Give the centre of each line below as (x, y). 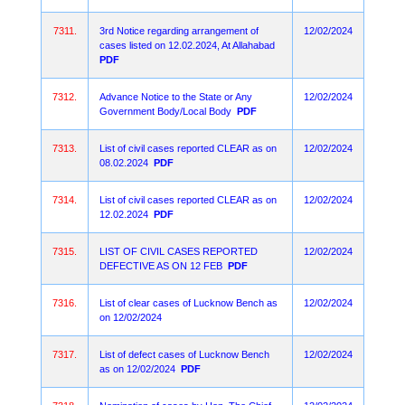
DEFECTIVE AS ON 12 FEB (161, 266)
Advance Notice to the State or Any (176, 97)
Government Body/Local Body (165, 111)
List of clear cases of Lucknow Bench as (188, 303)
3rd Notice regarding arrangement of (179, 31)
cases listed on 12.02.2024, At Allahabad (187, 45)
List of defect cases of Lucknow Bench (184, 354)
